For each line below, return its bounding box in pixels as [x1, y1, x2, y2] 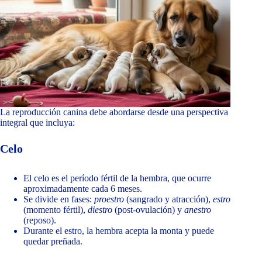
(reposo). [23, 215, 56, 226]
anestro [184, 205, 211, 215]
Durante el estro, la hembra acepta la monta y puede [23, 226, 214, 236]
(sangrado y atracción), [124, 194, 213, 205]
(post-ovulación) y [112, 205, 184, 215]
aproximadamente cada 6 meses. [23, 184, 142, 194]
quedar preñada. [23, 236, 82, 247]
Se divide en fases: [23, 194, 94, 205]
